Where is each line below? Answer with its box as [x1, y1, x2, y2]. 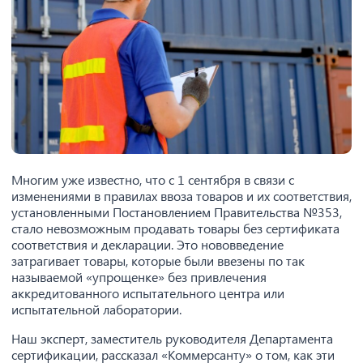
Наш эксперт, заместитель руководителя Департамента [11, 330, 333, 348]
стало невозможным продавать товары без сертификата [11, 220, 340, 237]
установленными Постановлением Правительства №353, [11, 203, 342, 221]
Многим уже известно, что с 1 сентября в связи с [11, 171, 294, 189]
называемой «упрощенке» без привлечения [11, 268, 267, 286]
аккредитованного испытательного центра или [11, 284, 284, 302]
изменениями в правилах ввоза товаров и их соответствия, [11, 187, 352, 205]
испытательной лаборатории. [11, 301, 181, 318]
